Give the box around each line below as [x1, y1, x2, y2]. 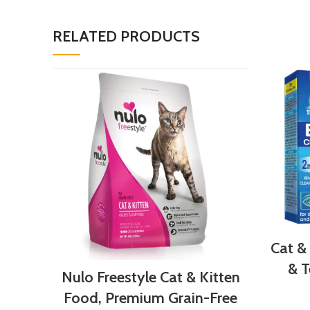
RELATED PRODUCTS [53, 26, 200, 46]
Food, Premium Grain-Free [64, 288, 237, 307]
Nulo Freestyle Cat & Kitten [61, 267, 240, 286]
